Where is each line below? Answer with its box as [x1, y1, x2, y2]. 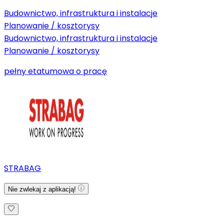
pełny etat [4, 65, 45, 77]
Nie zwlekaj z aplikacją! [8, 185, 78, 193]
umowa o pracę [45, 65, 107, 77]
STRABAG [4, 162, 41, 174]
